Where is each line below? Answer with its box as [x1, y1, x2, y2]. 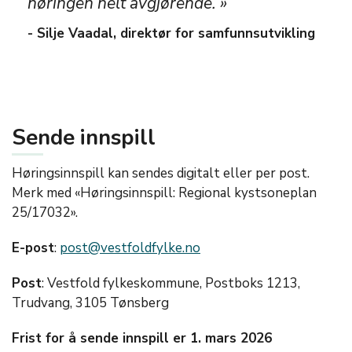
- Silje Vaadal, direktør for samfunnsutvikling [27, 24, 315, 42]
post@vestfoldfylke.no [60, 239, 200, 257]
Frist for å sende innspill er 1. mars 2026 [12, 329, 272, 347]
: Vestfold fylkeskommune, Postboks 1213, [42, 274, 300, 292]
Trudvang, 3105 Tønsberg [12, 294, 169, 312]
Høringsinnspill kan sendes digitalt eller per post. [12, 164, 310, 182]
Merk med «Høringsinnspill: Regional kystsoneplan [12, 184, 317, 202]
